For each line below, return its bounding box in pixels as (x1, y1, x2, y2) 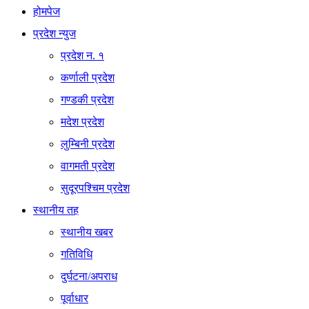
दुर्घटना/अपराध (61, 270, 117, 282)
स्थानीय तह (33, 203, 79, 216)
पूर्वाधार (61, 292, 88, 304)
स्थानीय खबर (61, 226, 113, 238)
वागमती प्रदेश (61, 159, 114, 172)
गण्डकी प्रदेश (61, 93, 114, 106)
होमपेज (33, 5, 60, 17)
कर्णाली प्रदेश (61, 71, 114, 83)
